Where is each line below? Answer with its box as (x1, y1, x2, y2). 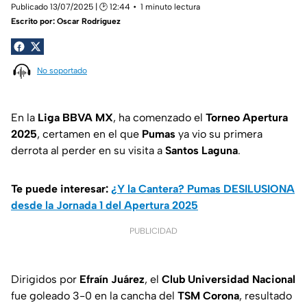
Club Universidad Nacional (162, 273, 295, 286)
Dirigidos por (11, 273, 79, 286)
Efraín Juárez (79, 273, 145, 286)
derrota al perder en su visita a (11, 144, 165, 158)
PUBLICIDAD (130, 226, 177, 236)
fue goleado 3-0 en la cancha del (11, 289, 177, 303)
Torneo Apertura (206, 111, 288, 125)
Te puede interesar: (11, 182, 111, 196)
